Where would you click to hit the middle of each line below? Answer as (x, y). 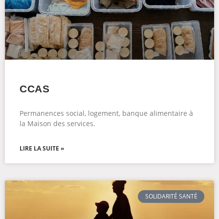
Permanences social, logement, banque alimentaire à (106, 113)
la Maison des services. (57, 123)
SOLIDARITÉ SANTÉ (171, 197)
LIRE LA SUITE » (42, 148)
